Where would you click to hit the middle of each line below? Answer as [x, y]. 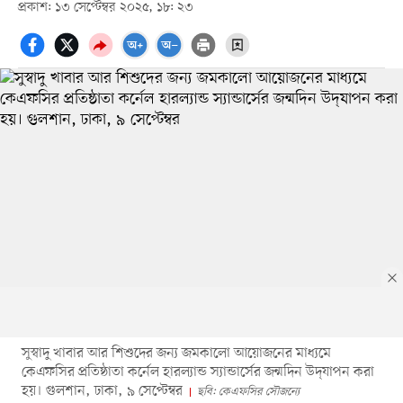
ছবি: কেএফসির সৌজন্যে [248, 391]
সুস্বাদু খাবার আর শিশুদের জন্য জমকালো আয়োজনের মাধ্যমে [176, 353]
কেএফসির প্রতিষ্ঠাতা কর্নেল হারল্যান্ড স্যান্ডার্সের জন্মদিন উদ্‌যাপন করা [197, 372]
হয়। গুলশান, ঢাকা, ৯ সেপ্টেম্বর [102, 391]
